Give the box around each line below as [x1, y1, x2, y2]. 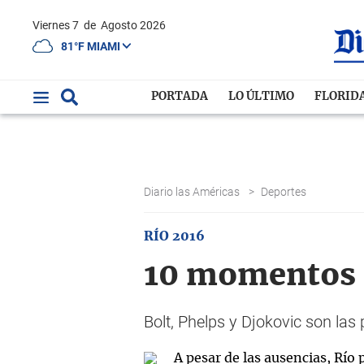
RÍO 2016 [144, 230, 205, 243]
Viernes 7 [40, 19, 81, 32]
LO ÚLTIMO [228, 91, 295, 102]
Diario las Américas [144, 185, 242, 198]
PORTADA [151, 91, 209, 102]
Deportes [261, 185, 309, 198]
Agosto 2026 [101, 19, 166, 32]
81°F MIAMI [61, 39, 123, 53]
